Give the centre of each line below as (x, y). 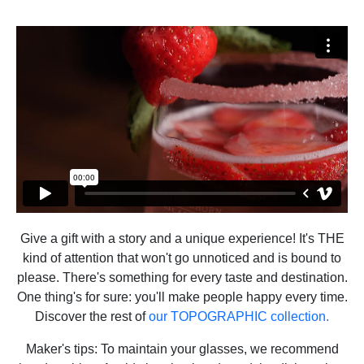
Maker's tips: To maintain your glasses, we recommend (182, 349)
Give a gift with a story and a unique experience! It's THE (182, 238)
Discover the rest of (92, 316)
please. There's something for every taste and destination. (182, 277)
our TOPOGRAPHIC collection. (239, 316)
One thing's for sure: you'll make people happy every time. (182, 297)
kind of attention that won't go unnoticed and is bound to (182, 258)
